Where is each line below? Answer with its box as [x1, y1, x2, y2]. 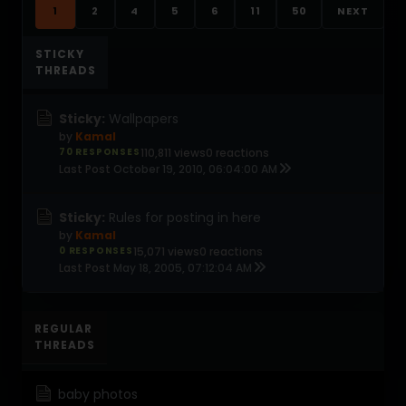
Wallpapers [109, 110, 179, 128]
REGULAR [34, 321, 92, 336]
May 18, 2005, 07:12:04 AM [113, 260, 252, 275]
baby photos [58, 385, 138, 403]
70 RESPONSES [59, 145, 140, 159]
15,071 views [132, 244, 199, 259]
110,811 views [140, 145, 206, 160]
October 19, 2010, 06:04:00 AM [113, 161, 277, 177]
